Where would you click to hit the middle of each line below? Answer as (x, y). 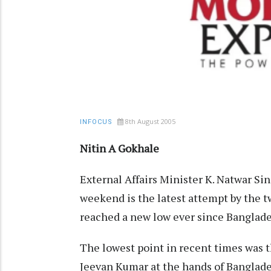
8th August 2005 (150, 122)
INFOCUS (96, 122)
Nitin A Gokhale (119, 149)
